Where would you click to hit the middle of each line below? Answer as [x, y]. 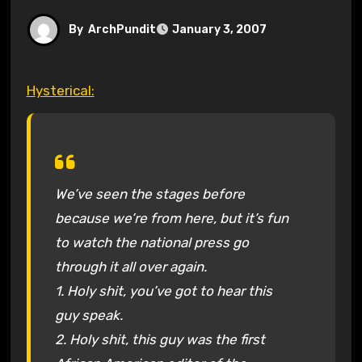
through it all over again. [130, 266]
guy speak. [88, 315]
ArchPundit [122, 29]
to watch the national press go [152, 242]
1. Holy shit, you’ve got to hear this [163, 290]
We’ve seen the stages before [149, 194]
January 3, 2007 [219, 30]
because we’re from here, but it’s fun [171, 218]
